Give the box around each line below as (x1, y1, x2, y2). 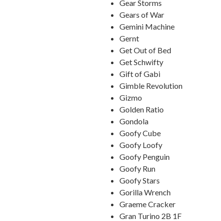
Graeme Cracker (119, 199, 176, 209)
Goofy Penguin (119, 152, 170, 161)
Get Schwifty (119, 57, 163, 67)
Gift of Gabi (119, 69, 160, 78)
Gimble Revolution (119, 81, 183, 90)
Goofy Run (119, 164, 155, 173)
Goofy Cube (119, 128, 161, 138)
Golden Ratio (119, 105, 164, 114)
